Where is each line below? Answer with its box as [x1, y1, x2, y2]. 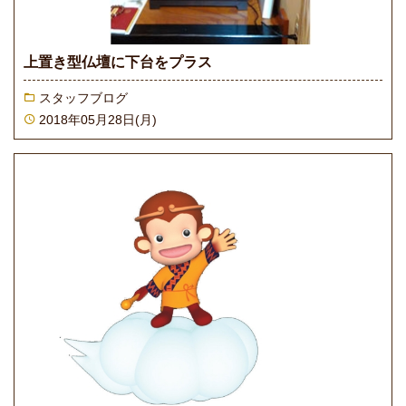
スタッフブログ [38, 92, 128, 106]
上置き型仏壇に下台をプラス [24, 54, 212, 71]
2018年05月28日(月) [38, 112, 157, 127]
